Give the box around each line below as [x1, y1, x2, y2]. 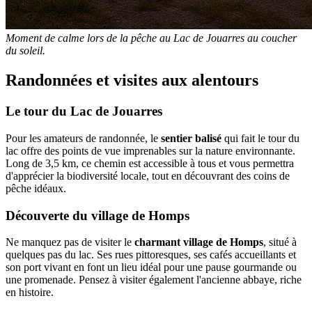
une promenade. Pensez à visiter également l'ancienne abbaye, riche [6, 274, 302, 286]
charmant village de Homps [134, 236, 263, 249]
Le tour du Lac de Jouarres [6, 104, 162, 119]
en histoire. [6, 286, 54, 299]
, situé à [263, 236, 297, 249]
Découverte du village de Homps [6, 208, 189, 223]
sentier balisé [161, 132, 221, 144]
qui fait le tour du [221, 132, 299, 144]
